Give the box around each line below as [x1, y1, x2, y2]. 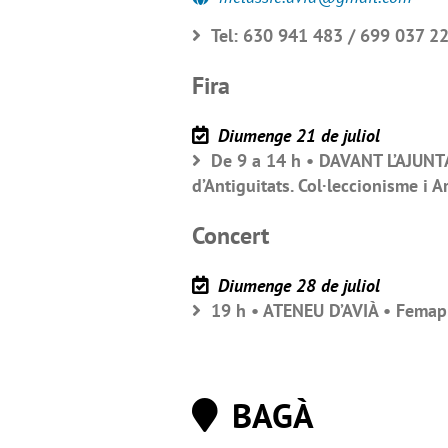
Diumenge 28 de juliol [213, 273, 380, 297]
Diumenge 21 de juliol [213, 123, 380, 147]
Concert [192, 219, 269, 251]
